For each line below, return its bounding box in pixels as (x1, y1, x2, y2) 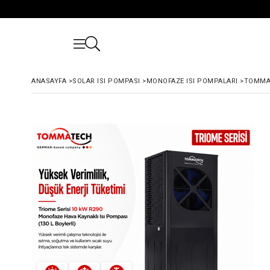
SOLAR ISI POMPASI (72, 77, 140, 85)
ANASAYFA (31, 77, 66, 85)
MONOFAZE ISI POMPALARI (146, 77, 238, 85)
